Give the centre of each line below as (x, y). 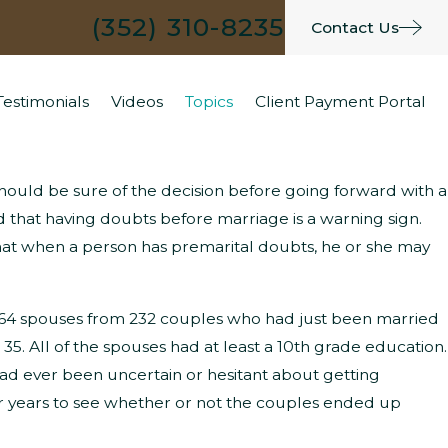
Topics (209, 101)
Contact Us (354, 27)
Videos (137, 101)
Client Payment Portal (340, 101)
